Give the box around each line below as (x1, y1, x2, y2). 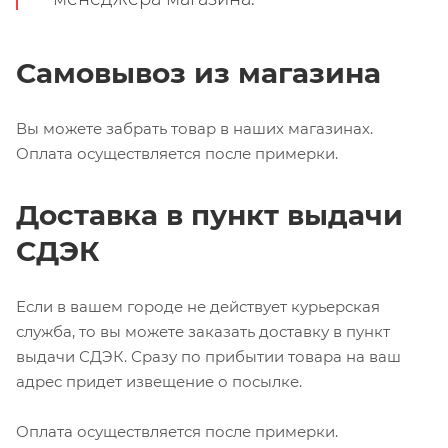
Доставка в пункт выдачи (16, 197, 403, 232)
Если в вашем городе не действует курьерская (16, 296, 380, 316)
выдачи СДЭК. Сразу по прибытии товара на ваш (16, 346, 401, 366)
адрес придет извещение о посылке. (16, 371, 302, 391)
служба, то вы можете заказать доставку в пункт (16, 321, 390, 341)
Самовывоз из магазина (16, 55, 381, 90)
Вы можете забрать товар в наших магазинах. (16, 118, 373, 138)
